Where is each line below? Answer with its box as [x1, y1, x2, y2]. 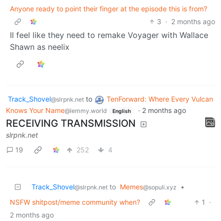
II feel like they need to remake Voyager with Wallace [10, 30, 208, 40]
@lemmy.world [65, 107, 107, 114]
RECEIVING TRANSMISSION [6, 117, 136, 130]
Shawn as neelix [10, 41, 70, 52]
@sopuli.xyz [143, 184, 177, 191]
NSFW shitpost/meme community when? [10, 198, 140, 207]
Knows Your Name [6, 106, 65, 114]
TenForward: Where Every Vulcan [107, 94, 213, 103]
